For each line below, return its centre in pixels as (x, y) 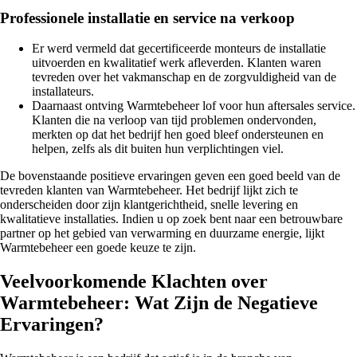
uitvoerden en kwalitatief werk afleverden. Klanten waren (177, 63)
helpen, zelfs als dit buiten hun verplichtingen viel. (158, 149)
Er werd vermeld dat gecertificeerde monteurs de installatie (179, 49)
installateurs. (63, 92)
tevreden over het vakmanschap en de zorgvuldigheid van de (184, 77)
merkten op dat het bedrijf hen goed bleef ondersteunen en (178, 135)
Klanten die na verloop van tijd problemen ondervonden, (174, 120)
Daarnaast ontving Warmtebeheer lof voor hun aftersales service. (194, 106)
